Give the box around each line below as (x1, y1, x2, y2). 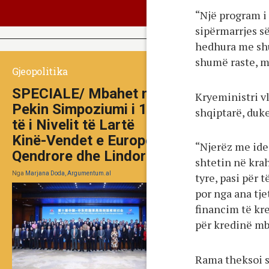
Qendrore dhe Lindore (12, 148, 154, 165)
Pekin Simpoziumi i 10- (12, 101, 161, 118)
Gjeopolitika (12, 65, 68, 78)
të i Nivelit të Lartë (12, 116, 134, 134)
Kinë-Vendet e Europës (12, 132, 161, 150)
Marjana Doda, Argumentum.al (25, 170, 111, 177)
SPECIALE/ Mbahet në (12, 85, 157, 103)
